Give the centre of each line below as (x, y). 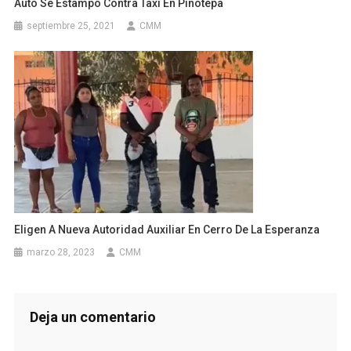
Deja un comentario (92, 317)
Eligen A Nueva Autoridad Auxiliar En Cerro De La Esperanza (167, 229)
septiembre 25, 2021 (71, 25)
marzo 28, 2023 (61, 252)
